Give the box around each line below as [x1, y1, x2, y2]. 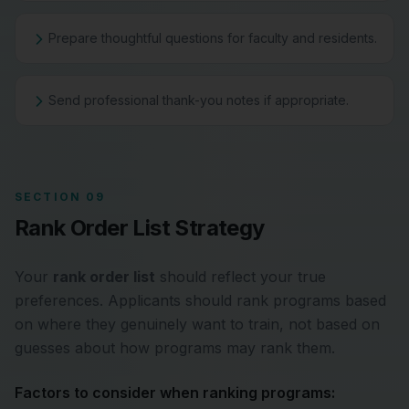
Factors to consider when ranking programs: [15, 383, 335, 402]
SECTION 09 [15, 190, 106, 204]
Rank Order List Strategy [15, 215, 265, 241]
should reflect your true [155, 267, 326, 286]
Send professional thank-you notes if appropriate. [48, 92, 349, 108]
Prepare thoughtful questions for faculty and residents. [48, 30, 377, 46]
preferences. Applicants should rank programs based [15, 291, 386, 309]
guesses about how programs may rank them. [15, 339, 335, 357]
